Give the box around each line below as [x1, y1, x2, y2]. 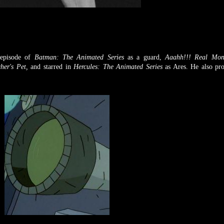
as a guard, [127, 53, 165, 61]
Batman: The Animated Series [34, 53, 127, 61]
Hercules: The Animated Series [73, 62, 165, 70]
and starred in [30, 62, 74, 70]
